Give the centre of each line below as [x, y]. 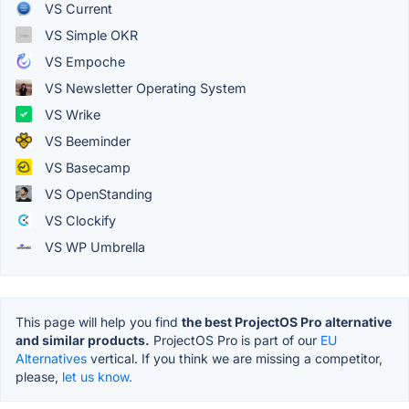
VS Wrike [71, 114]
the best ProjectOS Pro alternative [287, 321]
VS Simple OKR [89, 35]
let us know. [97, 376]
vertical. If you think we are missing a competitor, [235, 358]
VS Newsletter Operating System [144, 88]
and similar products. [83, 340]
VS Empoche [83, 61]
